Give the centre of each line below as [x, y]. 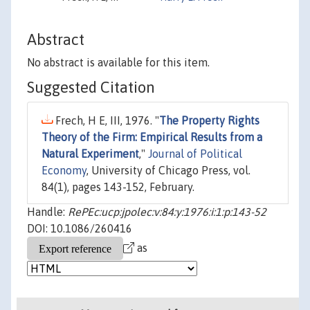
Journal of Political [195, 154]
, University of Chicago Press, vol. [168, 171]
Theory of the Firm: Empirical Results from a [152, 137]
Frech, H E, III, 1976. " [106, 121]
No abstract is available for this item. [118, 63]
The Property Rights [209, 121]
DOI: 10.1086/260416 [80, 229]
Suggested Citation [91, 88]
